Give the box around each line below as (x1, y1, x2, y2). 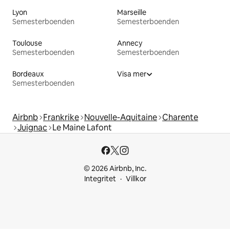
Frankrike (43, 112, 79, 123)
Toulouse (12, 39, 42, 48)
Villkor (125, 174, 146, 184)
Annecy (117, 39, 142, 48)
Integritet (84, 174, 116, 184)
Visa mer (117, 69, 146, 79)
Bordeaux (12, 69, 44, 79)
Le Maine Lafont (52, 122, 112, 133)
